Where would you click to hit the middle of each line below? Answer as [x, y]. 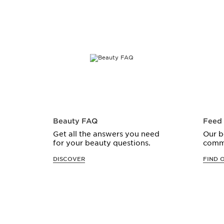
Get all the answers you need [106, 134]
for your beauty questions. [101, 143]
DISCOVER [69, 159]
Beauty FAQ [75, 121]
